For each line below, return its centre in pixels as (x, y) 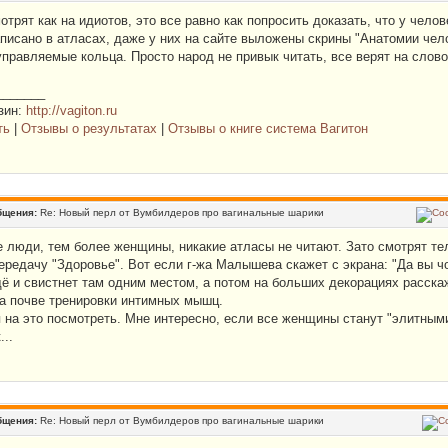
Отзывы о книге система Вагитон (268, 128)
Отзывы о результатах (89, 128)
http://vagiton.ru (71, 110)
